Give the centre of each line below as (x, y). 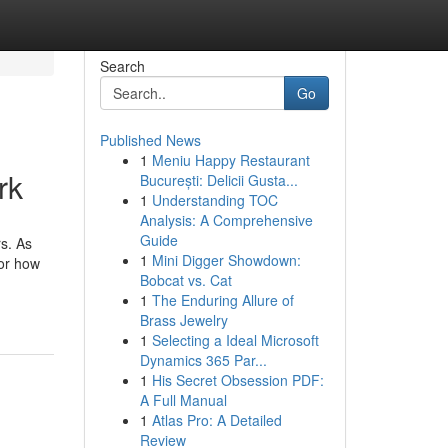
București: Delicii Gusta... (218, 180)
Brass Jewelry (183, 320)
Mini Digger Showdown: (226, 260)
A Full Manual (183, 400)
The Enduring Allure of (222, 300)
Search (122, 66)
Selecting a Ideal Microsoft (235, 340)
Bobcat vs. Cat (185, 280)
